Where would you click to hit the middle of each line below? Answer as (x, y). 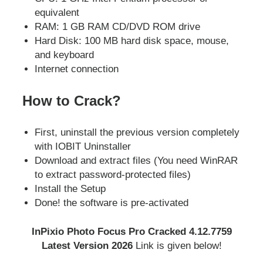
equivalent (57, 12)
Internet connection (77, 69)
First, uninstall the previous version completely (137, 132)
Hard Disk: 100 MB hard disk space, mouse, (132, 41)
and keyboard (65, 55)
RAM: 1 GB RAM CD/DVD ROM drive (118, 26)
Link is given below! (178, 246)
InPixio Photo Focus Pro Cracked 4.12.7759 (131, 232)
